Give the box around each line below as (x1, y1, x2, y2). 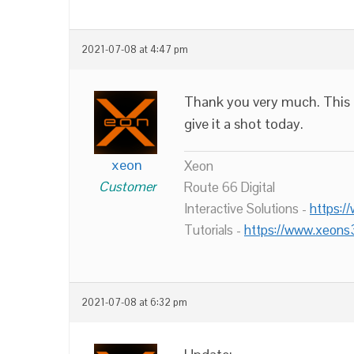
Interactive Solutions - (184, 200, 310, 217)
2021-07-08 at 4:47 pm (81, 43, 188, 56)
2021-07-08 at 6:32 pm (81, 296, 187, 309)
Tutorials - (184, 221, 244, 239)
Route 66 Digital (184, 179, 275, 196)
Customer (98, 178, 156, 195)
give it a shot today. (184, 115, 303, 133)
